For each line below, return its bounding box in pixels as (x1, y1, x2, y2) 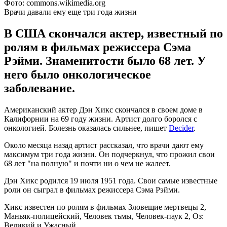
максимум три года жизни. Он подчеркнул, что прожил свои (4, 149, 215, 159)
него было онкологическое (4, 67, 151, 81)
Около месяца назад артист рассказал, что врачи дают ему (4, 140, 204, 149)
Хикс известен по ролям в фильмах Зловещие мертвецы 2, (4, 202, 206, 211)
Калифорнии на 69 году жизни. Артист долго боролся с (4, 114, 197, 123)
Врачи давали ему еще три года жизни (4, 7, 137, 16)
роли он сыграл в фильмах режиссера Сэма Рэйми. (4, 185, 180, 194)
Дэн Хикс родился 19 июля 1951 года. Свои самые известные (4, 176, 217, 185)
